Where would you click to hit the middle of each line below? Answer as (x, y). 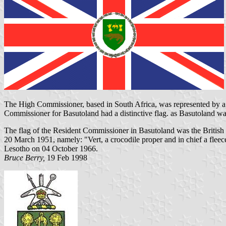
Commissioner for (34, 114)
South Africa (135, 104)
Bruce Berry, (24, 158)
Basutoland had (89, 114)
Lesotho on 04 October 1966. (51, 149)
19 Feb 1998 (66, 158)
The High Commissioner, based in (59, 104)
